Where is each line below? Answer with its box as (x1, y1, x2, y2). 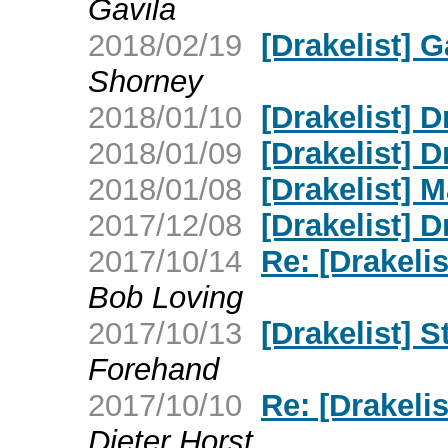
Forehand (88, 351, 219, 387)
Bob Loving (88, 279, 243, 315)
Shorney (88, 63, 203, 99)
